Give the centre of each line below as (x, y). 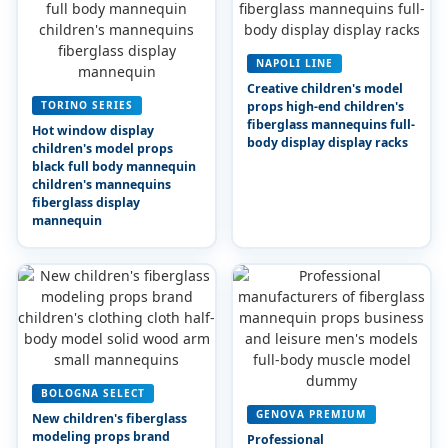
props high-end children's (325, 106)
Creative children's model (324, 88)
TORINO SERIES (86, 104)
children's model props (102, 148)
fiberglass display (85, 202)
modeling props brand (100, 436)
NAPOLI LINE (294, 62)
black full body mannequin (113, 166)
